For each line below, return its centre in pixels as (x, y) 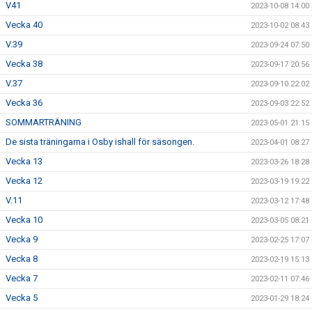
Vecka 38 (24, 64)
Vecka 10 (24, 220)
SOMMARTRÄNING (44, 122)
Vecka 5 (22, 298)
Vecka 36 (24, 103)
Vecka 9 (22, 239)
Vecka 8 (22, 259)
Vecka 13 (24, 161)
